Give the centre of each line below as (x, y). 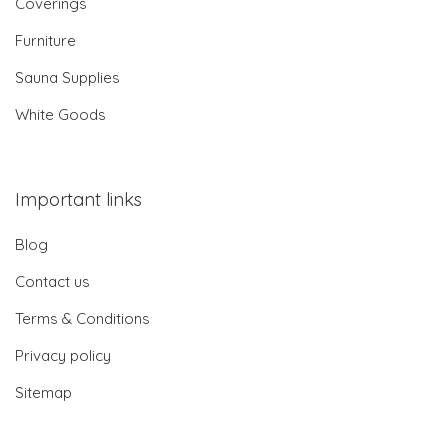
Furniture (45, 41)
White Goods (60, 115)
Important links (78, 200)
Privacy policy (63, 356)
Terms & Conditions (82, 319)
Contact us (52, 282)
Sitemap (43, 393)
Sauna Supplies (67, 78)
